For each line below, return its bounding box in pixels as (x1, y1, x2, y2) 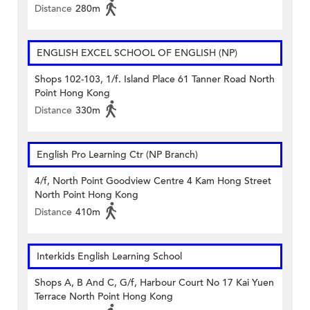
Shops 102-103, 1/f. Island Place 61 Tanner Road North (35, 73, 275, 86)
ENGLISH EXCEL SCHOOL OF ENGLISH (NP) (37, 46, 237, 60)
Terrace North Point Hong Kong (35, 290, 173, 304)
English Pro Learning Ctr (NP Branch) (37, 148, 198, 162)
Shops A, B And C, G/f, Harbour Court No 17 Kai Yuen (35, 276, 274, 290)
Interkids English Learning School (37, 250, 182, 264)
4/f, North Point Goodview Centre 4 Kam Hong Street (35, 174, 271, 188)
